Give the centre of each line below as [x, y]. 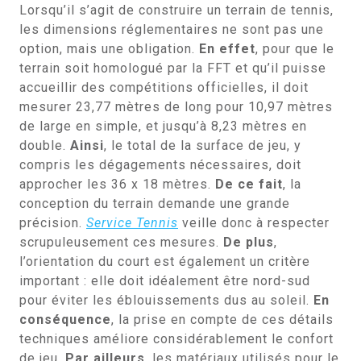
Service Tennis [132, 223]
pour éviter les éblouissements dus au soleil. [166, 300]
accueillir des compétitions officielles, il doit [164, 87]
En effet [227, 49]
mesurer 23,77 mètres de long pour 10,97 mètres [176, 107]
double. [45, 145]
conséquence [65, 320]
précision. [53, 223]
